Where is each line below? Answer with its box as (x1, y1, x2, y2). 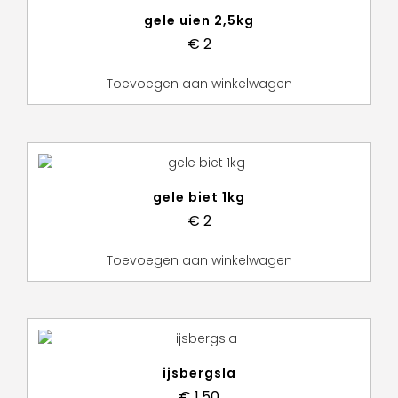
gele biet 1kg (153, 187, 245, 206)
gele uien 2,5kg (144, 11, 254, 29)
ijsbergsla (162, 364, 236, 383)
